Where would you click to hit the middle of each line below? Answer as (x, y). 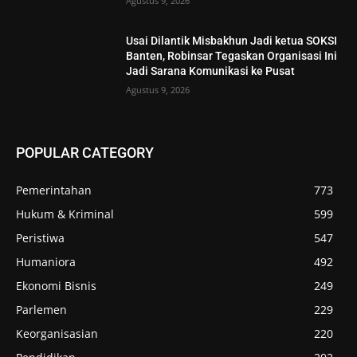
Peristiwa (40, 237)
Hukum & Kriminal (65, 214)
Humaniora (46, 261)
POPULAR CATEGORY (85, 152)
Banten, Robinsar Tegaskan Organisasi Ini (232, 56)
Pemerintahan (54, 190)
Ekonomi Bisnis (56, 285)
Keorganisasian (57, 333)
